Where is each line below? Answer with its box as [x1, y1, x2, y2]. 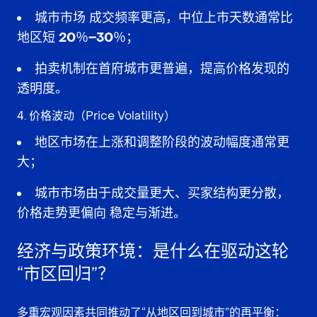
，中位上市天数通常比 [166, 9, 293, 26]
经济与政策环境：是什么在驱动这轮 [17, 240, 289, 263]
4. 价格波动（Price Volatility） [17, 108, 175, 123]
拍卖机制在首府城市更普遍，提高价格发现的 [35, 60, 289, 77]
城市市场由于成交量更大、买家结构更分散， [35, 185, 289, 202]
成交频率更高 [89, 9, 166, 26]
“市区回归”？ [17, 263, 115, 285]
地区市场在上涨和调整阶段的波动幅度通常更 [35, 134, 289, 151]
